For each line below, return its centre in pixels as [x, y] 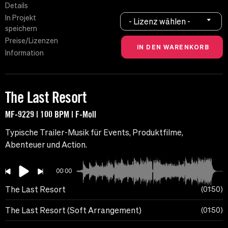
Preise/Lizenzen [32, 41]
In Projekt [21, 18]
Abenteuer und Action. [46, 145]
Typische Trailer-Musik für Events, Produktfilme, [94, 133]
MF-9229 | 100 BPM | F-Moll [51, 114]
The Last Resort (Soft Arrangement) [73, 210]
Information [24, 53]
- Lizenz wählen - [160, 21]
